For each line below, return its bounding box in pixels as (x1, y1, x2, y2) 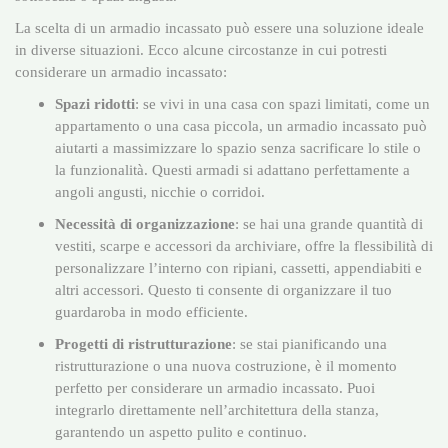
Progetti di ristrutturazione (55, 335, 232, 353)
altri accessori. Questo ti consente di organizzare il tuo (55, 281, 392, 299)
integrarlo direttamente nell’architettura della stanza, (55, 401, 379, 419)
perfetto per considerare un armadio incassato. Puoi (55, 379, 375, 397)
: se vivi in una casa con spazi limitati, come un (135, 95, 430, 113)
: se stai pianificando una (232, 335, 387, 353)
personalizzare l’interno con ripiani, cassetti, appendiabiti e (55, 259, 422, 277)
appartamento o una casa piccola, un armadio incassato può (55, 117, 427, 135)
